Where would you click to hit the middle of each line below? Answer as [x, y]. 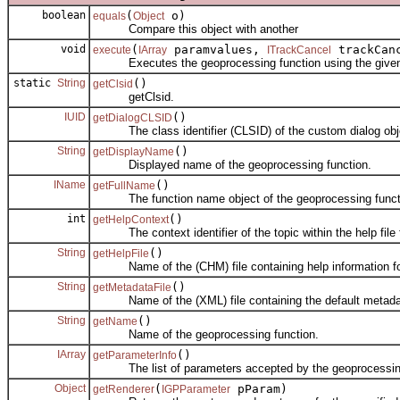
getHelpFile [121, 254]
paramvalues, [217, 50]
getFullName [124, 186]
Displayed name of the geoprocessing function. [232, 165]
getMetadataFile [132, 288]
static [35, 83]
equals [109, 17]
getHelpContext [131, 220]
